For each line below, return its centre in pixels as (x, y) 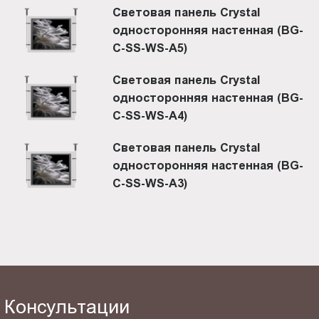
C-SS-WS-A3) (150, 183)
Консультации (67, 307)
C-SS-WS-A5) (150, 47)
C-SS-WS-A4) (150, 115)
